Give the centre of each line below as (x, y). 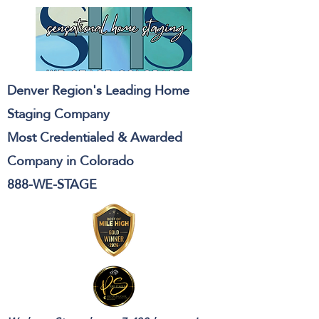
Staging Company (58, 114)
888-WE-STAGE (52, 184)
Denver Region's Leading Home (98, 90)
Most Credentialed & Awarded (95, 137)
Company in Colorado (70, 161)
